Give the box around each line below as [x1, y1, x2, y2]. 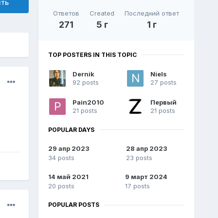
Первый [150, 98, 177, 106]
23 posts [126, 154, 152, 162]
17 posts [125, 182, 150, 190]
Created [90, 9, 115, 17]
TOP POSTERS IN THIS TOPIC [48, 51, 137, 58]
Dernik [72, 70, 94, 78]
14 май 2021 [48, 173, 89, 181]
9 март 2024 [125, 173, 167, 181]
